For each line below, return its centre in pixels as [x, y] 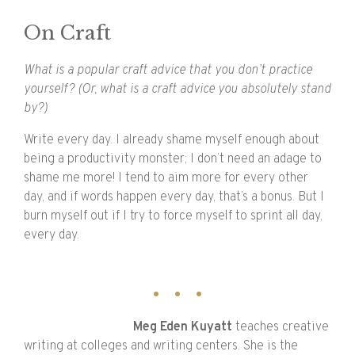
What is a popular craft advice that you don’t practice [168, 71]
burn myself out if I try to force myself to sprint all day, [173, 217]
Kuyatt [212, 328]
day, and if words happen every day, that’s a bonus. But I [174, 198]
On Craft [67, 33]
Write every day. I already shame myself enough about [172, 141]
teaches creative [282, 328]
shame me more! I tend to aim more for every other [166, 179]
